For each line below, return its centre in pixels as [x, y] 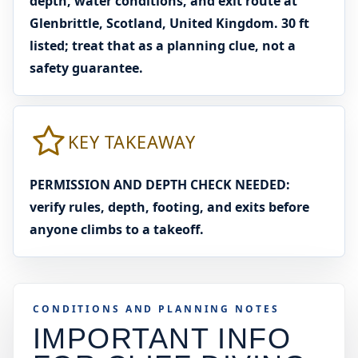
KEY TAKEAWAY [132, 141]
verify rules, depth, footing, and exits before [169, 207]
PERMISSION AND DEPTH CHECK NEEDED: [160, 185]
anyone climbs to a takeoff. [117, 229]
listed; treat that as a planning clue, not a [163, 46]
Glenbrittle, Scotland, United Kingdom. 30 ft [169, 23]
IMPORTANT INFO [162, 338]
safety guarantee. [86, 68]
